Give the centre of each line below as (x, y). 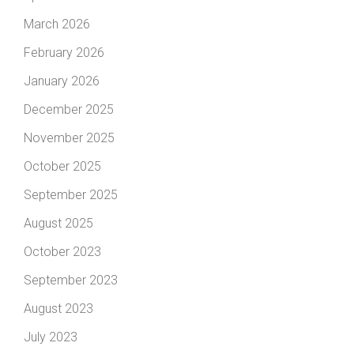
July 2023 (51, 337)
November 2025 (69, 137)
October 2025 (62, 166)
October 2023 (62, 251)
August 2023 (58, 308)
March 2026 (57, 24)
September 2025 (71, 194)
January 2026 (62, 81)
